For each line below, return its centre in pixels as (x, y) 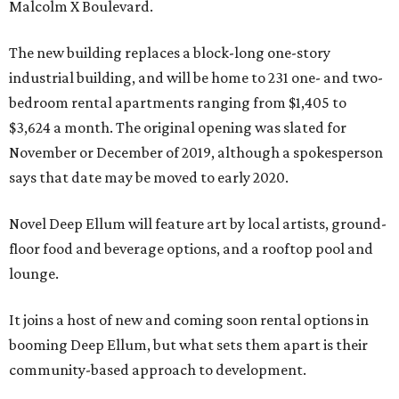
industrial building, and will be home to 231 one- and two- (196, 77)
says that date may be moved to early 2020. (149, 177)
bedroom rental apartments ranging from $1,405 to (178, 102)
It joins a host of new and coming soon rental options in (189, 320)
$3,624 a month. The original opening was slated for (178, 127)
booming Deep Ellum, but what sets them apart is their (188, 345)
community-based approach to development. (158, 370)
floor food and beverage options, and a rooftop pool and (191, 248)
